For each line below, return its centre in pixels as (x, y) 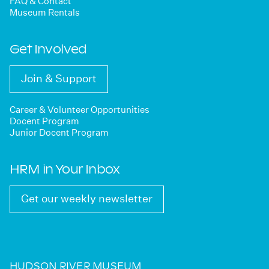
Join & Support (59, 79)
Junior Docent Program (59, 133)
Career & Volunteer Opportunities (80, 110)
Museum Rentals (45, 13)
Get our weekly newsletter (87, 198)
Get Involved (48, 49)
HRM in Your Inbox (65, 168)
